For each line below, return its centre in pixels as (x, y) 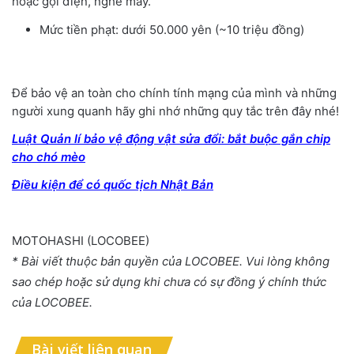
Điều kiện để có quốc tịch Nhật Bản (113, 184)
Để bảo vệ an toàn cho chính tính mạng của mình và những (174, 92)
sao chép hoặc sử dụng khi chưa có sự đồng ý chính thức (169, 281)
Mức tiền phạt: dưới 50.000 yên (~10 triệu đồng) (172, 29)
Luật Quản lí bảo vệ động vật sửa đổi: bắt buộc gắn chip (171, 138)
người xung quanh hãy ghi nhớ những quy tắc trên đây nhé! (175, 111)
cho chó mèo (49, 156)
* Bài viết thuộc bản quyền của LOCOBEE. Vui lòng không (171, 261)
